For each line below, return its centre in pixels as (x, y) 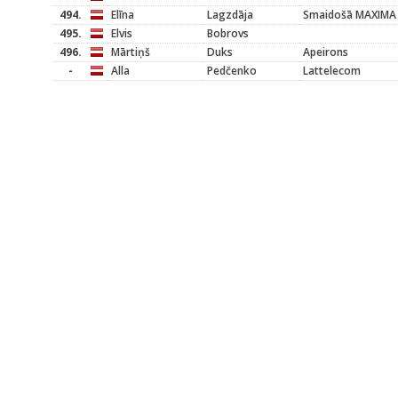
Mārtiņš (131, 52)
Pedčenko (232, 71)
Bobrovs (228, 33)
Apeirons (326, 52)
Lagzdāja (230, 15)
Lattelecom (332, 71)
